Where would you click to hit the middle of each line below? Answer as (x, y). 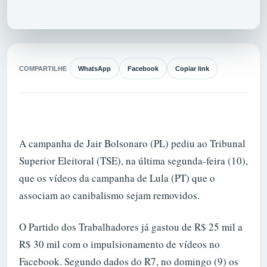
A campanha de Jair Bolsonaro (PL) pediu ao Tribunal (132, 143)
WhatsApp (94, 69)
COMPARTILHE (43, 69)
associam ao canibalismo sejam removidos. (109, 195)
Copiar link (192, 69)
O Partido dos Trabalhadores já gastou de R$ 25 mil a (131, 227)
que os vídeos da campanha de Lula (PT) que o (117, 178)
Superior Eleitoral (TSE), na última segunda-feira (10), (133, 160)
